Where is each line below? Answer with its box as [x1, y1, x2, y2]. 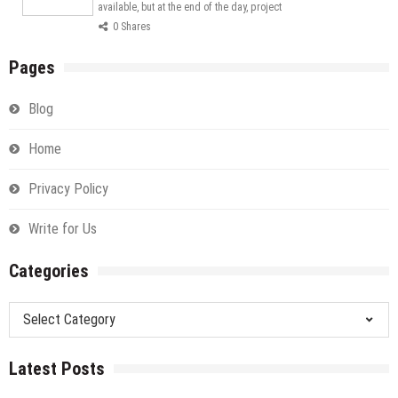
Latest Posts [9, 358, 105, 380]
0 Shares [113, 20, 151, 34]
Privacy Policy [28, 180, 108, 198]
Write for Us [28, 220, 97, 238]
